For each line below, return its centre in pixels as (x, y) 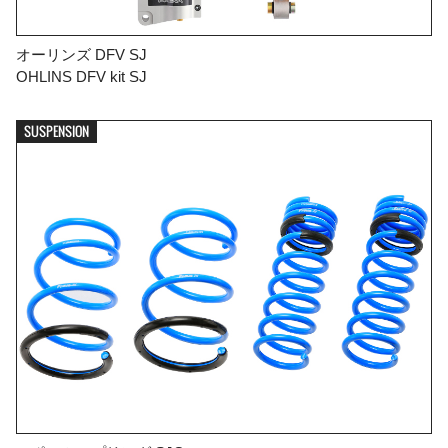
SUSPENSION (56, 131)
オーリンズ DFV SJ (81, 55)
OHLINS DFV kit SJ (81, 77)
